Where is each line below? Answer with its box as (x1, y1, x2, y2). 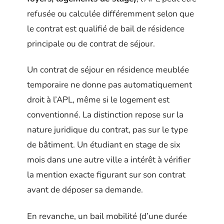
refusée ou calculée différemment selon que (27, 7, 194, 19)
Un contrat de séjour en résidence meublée (27, 64, 189, 76)
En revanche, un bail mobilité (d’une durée (27, 210, 187, 222)
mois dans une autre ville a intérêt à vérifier (27, 154, 190, 166)
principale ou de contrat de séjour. (27, 37, 155, 49)
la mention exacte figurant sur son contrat (27, 169, 185, 181)
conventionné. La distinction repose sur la (27, 109, 183, 121)
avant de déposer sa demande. (27, 184, 143, 196)
